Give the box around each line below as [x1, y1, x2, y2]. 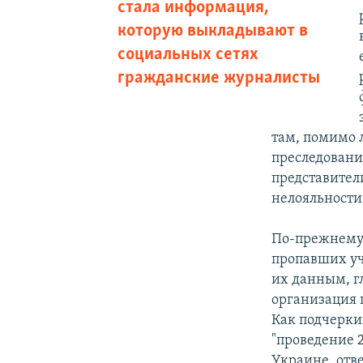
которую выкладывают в [117, 21, 308, 41]
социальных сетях [117, 45, 258, 64]
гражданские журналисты [117, 68, 320, 88]
